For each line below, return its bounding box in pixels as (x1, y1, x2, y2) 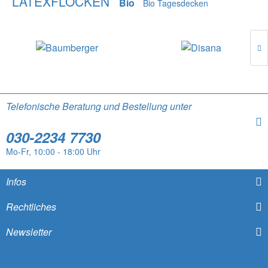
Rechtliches (6, 200, 56, 214)
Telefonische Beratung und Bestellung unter (6, 99, 191, 114)
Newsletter (6, 225, 51, 239)
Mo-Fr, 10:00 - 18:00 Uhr (6, 145, 100, 158)
